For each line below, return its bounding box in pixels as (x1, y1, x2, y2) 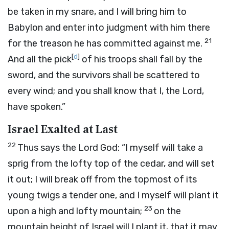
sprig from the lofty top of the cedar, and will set (8, 158, 215, 169)
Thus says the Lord (17, 142, 100, 153)
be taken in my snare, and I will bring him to (8, 6, 187, 17)
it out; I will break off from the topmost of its (8, 174, 197, 185)
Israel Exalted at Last (8, 122, 118, 136)
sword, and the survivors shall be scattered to (8, 70, 200, 81)
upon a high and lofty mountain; (8, 205, 144, 217)
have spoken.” (8, 101, 65, 112)
